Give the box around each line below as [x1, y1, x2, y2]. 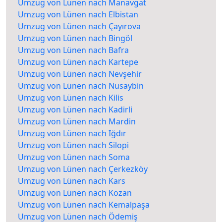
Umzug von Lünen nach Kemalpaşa [18, 199, 150, 211]
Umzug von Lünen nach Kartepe [18, 56, 138, 68]
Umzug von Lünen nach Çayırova [18, 21, 141, 32]
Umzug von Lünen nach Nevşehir [18, 68, 142, 80]
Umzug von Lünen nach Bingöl [18, 33, 132, 44]
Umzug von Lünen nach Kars [18, 175, 125, 187]
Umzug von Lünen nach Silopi [18, 140, 129, 151]
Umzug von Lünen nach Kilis [18, 92, 123, 104]
